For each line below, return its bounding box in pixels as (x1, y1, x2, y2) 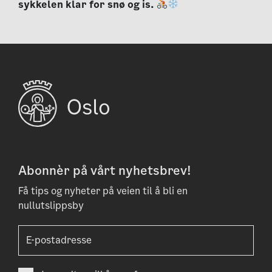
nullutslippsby (18, 198, 84, 212)
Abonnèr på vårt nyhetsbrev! (18, 161, 191, 179)
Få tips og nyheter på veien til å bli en (18, 183, 188, 198)
